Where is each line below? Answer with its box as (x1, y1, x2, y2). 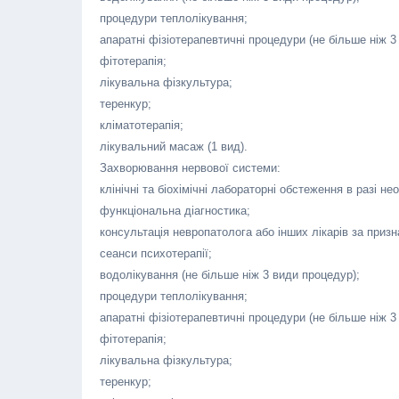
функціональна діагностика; (100, 204, 250, 217)
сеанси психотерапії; (100, 247, 212, 260)
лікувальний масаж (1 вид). (100, 140, 248, 153)
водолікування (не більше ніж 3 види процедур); (100, 268, 360, 281)
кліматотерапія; (100, 118, 183, 132)
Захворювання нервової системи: (100, 161, 281, 175)
